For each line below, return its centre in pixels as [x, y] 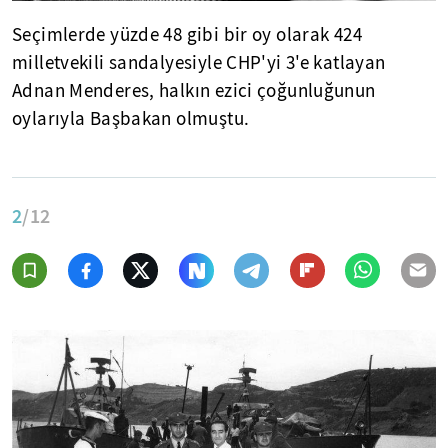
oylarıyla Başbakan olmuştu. [131, 118]
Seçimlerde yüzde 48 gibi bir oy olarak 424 [187, 34]
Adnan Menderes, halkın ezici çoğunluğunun [194, 90]
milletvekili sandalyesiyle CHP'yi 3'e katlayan [199, 62]
